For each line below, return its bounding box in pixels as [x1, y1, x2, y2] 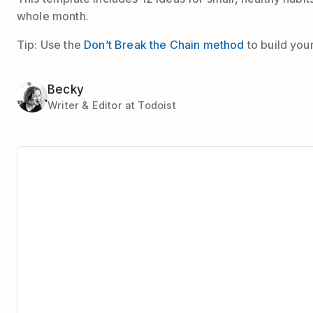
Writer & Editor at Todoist [48, 99, 176, 111]
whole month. [17, 9, 89, 23]
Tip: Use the [17, 38, 85, 52]
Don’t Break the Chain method [84, 38, 245, 52]
